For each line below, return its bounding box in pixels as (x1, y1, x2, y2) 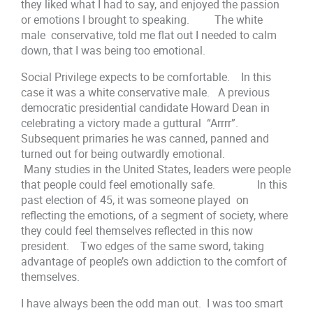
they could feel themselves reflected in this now (21, 223, 254, 239)
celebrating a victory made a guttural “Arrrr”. (21, 115, 247, 131)
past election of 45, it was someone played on (21, 192, 249, 208)
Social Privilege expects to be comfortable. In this (21, 69, 272, 85)
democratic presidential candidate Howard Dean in (21, 100, 270, 116)
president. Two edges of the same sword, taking (21, 238, 265, 254)
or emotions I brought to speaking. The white (21, 11, 263, 27)
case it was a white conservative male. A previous (21, 85, 270, 101)
